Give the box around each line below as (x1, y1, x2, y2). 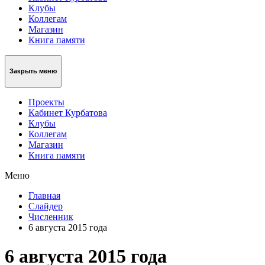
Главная (28, 190, 60, 201)
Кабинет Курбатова (28, 107, 107, 118)
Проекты (28, 96, 64, 107)
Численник (28, 211, 73, 222)
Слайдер (28, 201, 63, 211)
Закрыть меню (9, 67, 57, 75)
